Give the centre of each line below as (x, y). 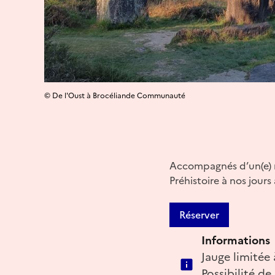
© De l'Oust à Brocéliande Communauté (115, 95)
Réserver (199, 215)
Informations (236, 240)
